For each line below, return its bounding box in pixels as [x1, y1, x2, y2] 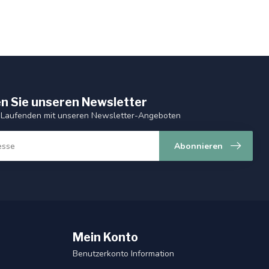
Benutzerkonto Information [73, 248, 174, 260]
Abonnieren [174, 140, 223, 152]
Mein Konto [73, 230, 138, 245]
